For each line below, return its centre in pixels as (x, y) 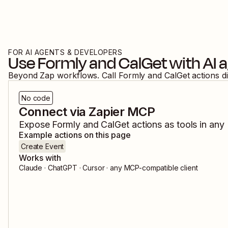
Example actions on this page (75, 135)
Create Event (42, 146)
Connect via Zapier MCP (87, 112)
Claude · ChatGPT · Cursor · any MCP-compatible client (108, 168)
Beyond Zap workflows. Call (63, 75)
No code (36, 98)
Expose (36, 124)
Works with (40, 158)
